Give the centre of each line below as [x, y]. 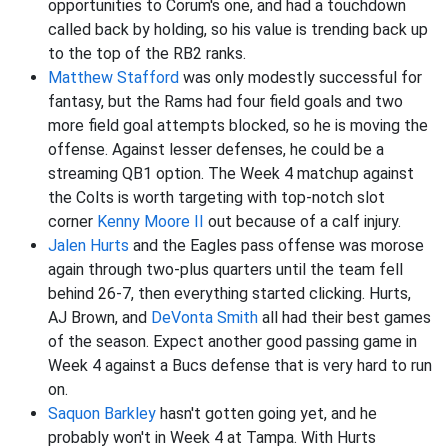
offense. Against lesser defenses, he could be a [216, 150]
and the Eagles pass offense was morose [276, 246]
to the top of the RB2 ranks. [149, 54]
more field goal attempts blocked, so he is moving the [238, 126]
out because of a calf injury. [302, 222]
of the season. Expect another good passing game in [232, 342]
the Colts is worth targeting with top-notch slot [216, 198]
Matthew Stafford [113, 78]
